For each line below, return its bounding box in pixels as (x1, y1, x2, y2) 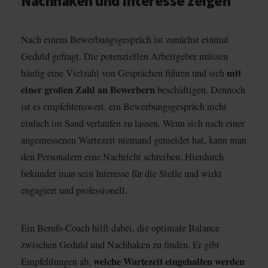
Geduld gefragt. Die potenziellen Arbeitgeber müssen (21, 49, 228, 63)
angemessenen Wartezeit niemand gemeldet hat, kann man (21, 133, 246, 147)
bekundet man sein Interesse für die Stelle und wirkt (21, 166, 222, 180)
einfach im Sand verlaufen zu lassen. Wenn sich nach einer (21, 116, 245, 130)
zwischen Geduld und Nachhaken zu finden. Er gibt (21, 237, 220, 251)
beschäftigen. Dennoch (155, 83, 245, 96)
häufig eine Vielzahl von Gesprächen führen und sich (21, 66, 227, 80)
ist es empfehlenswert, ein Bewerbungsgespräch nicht (21, 99, 227, 113)
